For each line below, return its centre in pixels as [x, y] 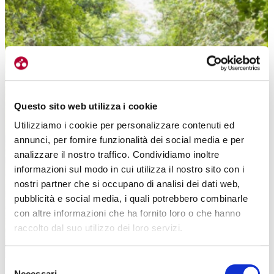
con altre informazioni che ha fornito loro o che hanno [127, 213]
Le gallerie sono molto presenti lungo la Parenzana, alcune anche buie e [137, 87]
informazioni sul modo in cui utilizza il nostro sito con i [129, 169]
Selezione [24, 261]
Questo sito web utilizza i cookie [86, 106]
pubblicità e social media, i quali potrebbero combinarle [131, 199]
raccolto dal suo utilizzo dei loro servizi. [98, 228]
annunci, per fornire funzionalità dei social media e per [129, 140]
